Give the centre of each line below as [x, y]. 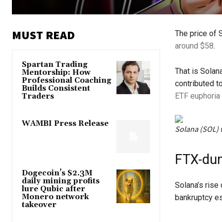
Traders [38, 97]
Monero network [55, 197]
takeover [39, 205]
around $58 [194, 46]
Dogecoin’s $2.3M [57, 173]
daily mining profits [61, 181]
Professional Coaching [67, 81]
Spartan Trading [55, 65]
